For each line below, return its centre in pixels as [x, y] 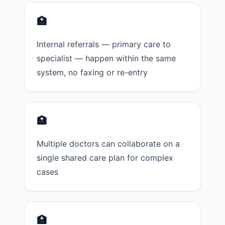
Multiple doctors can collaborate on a [108, 144]
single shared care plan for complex [105, 158]
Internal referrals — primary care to [104, 44]
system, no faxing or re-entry [92, 73]
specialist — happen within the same [106, 59]
